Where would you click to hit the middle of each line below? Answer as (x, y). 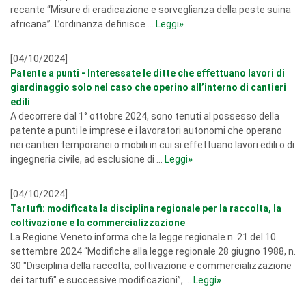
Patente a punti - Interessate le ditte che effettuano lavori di (148, 73)
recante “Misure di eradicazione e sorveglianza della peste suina (151, 10)
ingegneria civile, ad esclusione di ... (87, 159)
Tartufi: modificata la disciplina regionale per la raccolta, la (146, 208)
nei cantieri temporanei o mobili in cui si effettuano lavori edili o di (152, 145)
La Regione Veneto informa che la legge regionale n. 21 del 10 (143, 237)
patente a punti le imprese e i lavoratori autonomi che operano (146, 130)
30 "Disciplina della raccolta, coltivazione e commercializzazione (151, 266)
